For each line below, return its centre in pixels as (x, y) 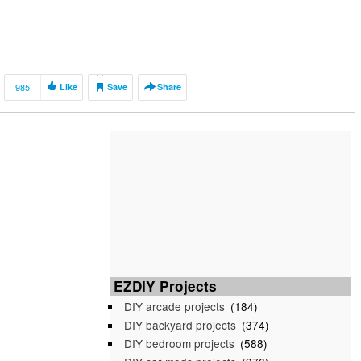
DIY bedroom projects (179, 343)
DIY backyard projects (180, 325)
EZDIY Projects (165, 286)
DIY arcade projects (174, 306)
